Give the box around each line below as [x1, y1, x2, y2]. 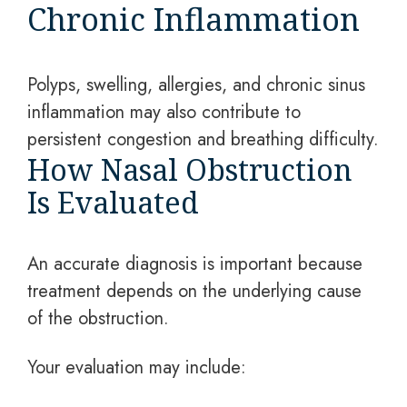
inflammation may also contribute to [27, 99, 301, 125]
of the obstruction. [27, 305, 169, 332]
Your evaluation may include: [27, 354, 246, 381]
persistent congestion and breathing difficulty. [27, 126, 379, 153]
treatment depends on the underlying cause [27, 278, 362, 304]
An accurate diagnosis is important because [27, 251, 362, 277]
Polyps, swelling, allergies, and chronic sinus [27, 72, 365, 98]
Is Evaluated [27, 183, 199, 222]
